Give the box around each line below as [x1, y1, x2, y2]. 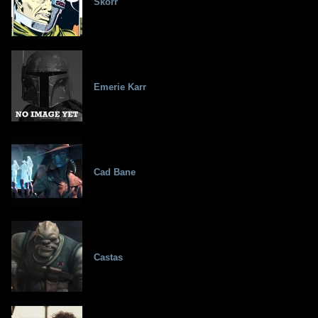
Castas [94, 252, 123, 263]
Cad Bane [94, 167, 136, 178]
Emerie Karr [94, 82, 146, 93]
